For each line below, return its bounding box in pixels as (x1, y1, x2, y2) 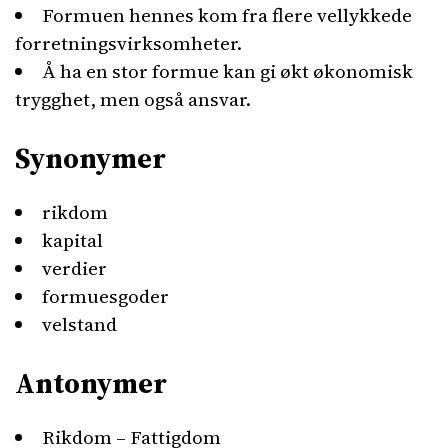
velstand (42, 311, 117, 337)
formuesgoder (42, 283, 169, 309)
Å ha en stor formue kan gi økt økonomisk (42, 58, 413, 84)
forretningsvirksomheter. (15, 30, 242, 56)
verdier (42, 255, 107, 281)
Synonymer (15, 138, 166, 178)
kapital (42, 227, 103, 253)
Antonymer (15, 363, 167, 403)
